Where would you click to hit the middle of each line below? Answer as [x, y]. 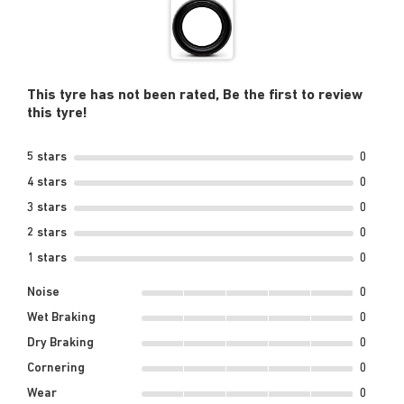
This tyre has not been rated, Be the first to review [195, 96]
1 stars [47, 259]
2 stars [47, 234]
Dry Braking [60, 344]
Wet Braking [61, 318]
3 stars [47, 208]
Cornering [56, 369]
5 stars [47, 158]
